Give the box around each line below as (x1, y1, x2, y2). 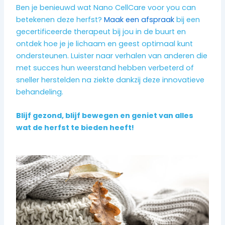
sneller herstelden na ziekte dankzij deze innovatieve (16, 74, 205, 85)
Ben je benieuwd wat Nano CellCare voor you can (16, 2, 196, 13)
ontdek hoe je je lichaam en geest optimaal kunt (16, 38, 193, 49)
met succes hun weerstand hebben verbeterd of (16, 62, 194, 73)
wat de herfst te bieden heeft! (16, 122, 135, 133)
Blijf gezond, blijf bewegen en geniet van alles (16, 110, 194, 121)
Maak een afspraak (104, 14, 175, 25)
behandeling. (16, 86, 64, 97)
